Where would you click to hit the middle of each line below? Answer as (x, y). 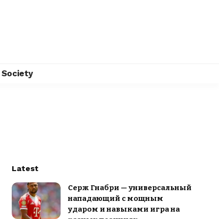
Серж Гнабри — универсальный (130, 188)
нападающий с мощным (115, 198)
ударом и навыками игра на (124, 209)
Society (17, 73)
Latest (25, 168)
